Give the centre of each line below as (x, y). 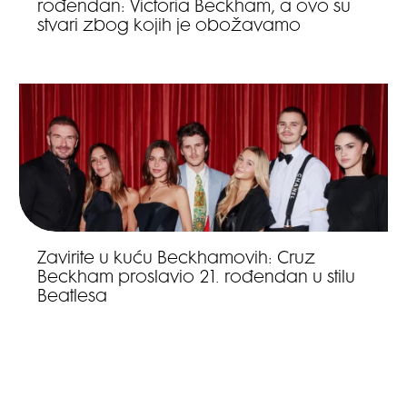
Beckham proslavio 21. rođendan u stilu (197, 279)
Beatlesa (73, 298)
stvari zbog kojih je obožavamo (169, 27)
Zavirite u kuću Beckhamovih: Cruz (177, 260)
